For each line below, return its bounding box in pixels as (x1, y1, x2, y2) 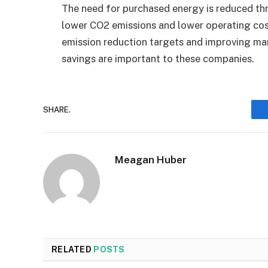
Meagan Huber (115, 154, 187, 166)
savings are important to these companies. (62, 53, 254, 65)
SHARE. (43, 105, 71, 114)
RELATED (51, 245, 94, 255)
